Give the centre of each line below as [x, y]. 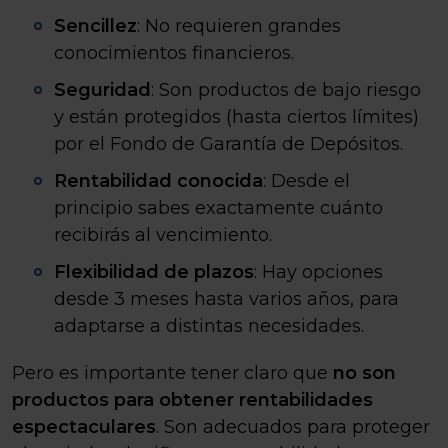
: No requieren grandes [239, 26]
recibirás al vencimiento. [163, 235]
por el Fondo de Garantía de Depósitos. [228, 144]
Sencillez [95, 26]
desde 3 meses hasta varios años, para [226, 299]
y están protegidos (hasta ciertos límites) [236, 117]
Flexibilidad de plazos [154, 272]
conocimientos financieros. [174, 53]
